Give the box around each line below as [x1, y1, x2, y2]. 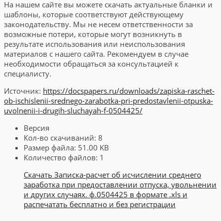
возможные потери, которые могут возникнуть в [4, 29, 182, 39]
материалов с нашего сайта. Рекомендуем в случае [4, 48, 188, 59]
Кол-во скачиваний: [24, 132, 98, 143]
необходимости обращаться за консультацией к [4, 58, 179, 69]
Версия [24, 122, 49, 133]
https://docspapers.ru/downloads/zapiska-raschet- [43, 85, 215, 96]
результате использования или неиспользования [4, 38, 185, 49]
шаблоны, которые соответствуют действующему [4, 9, 184, 19]
